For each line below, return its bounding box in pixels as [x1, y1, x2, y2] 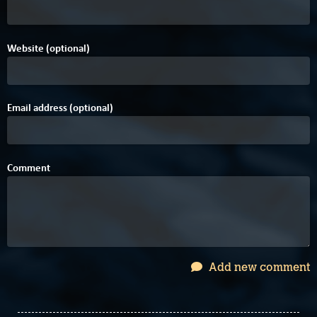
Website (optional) [7, 40, 90, 55]
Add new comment [206, 260, 310, 274]
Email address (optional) [7, 100, 113, 115]
